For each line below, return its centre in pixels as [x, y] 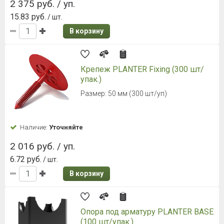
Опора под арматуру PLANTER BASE [147, 211]
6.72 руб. [26, 159]
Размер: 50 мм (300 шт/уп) [124, 93]
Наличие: [34, 127]
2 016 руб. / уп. [42, 146]
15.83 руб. [28, 16]
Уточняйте [66, 127]
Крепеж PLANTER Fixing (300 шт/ [142, 69]
